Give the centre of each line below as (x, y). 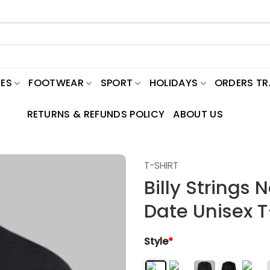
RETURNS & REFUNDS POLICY (96, 114)
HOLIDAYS (174, 83)
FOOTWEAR (56, 83)
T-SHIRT (161, 165)
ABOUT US (198, 114)
